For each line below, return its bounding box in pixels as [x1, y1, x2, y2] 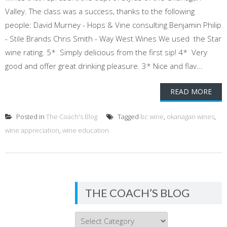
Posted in [15, 112, 46, 121]
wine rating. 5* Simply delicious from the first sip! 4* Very [5, 47, 207, 57]
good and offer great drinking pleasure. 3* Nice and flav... [5, 61, 203, 71]
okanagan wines [167, 112, 214, 121]
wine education [62, 126, 109, 135]
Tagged [116, 112, 140, 121]
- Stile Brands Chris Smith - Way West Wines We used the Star [5, 33, 221, 44]
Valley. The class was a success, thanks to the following [5, 6, 195, 16]
